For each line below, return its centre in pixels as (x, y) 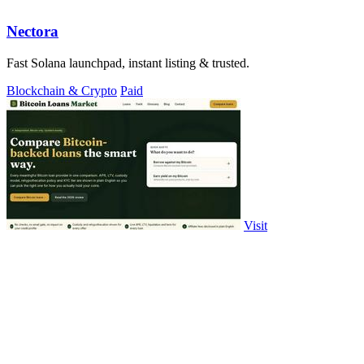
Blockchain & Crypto (62, 91)
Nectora (32, 32)
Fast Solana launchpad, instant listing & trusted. (128, 63)
